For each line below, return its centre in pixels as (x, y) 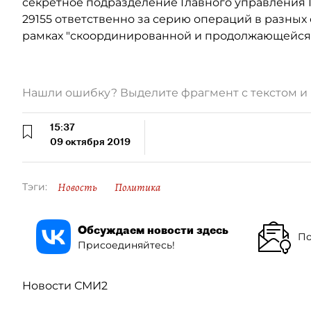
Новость (77, 187)
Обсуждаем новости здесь (153, 229)
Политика (137, 187)
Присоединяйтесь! (126, 245)
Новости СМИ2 (65, 286)
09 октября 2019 (90, 142)
